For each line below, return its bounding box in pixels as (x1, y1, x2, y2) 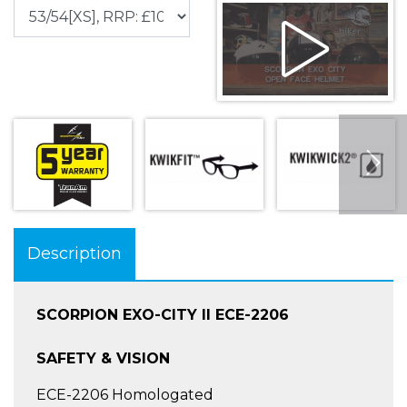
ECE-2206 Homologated (36, 386, 213, 404)
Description (27, 243, 122, 264)
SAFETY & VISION (36, 350, 170, 368)
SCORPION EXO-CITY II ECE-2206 (36, 306, 289, 324)
